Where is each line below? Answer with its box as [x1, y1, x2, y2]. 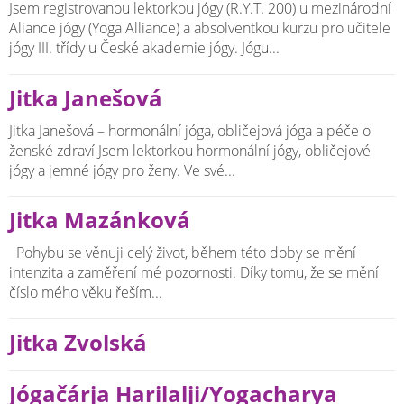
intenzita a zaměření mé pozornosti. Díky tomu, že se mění [9, 262, 379, 283]
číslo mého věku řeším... [9, 282, 162, 303]
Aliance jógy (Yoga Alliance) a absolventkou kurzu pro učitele [9, 17, 390, 38]
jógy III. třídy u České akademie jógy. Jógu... [9, 37, 280, 58]
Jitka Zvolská [9, 327, 147, 357]
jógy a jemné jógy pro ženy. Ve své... [9, 160, 235, 180]
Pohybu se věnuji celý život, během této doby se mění [9, 243, 356, 263]
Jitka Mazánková [9, 206, 190, 235]
